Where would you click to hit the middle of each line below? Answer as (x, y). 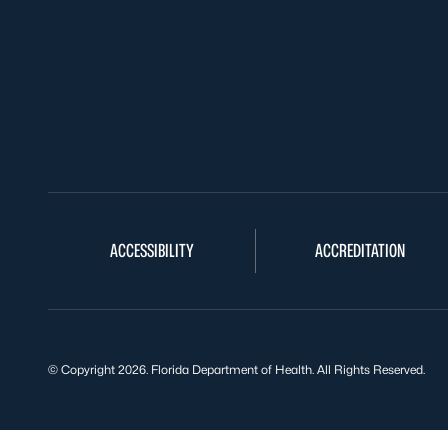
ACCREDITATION (359, 250)
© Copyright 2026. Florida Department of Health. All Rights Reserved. (236, 369)
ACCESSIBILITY (151, 250)
